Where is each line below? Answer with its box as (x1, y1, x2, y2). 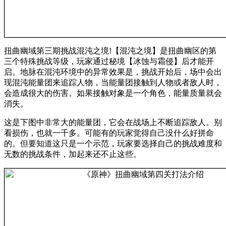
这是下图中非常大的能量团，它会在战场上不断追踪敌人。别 (4, 118, 222, 127)
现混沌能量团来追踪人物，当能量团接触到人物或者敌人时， (4, 78, 222, 87)
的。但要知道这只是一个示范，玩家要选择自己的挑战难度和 (4, 139, 222, 148)
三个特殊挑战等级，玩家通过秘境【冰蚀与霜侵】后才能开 (4, 56, 214, 66)
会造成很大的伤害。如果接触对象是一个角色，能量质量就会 (4, 88, 222, 97)
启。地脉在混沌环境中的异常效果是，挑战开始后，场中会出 (4, 67, 222, 76)
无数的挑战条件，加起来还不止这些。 (4, 149, 141, 158)
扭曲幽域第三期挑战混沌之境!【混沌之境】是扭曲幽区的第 (4, 46, 216, 55)
